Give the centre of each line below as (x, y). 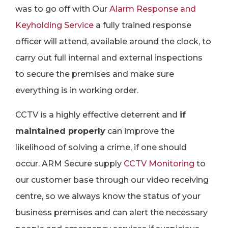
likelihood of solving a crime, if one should (101, 147)
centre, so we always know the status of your (108, 196)
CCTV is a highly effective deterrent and (97, 115)
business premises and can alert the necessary (111, 212)
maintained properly (60, 131)
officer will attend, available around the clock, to (113, 41)
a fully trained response (142, 25)
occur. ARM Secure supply (69, 164)
